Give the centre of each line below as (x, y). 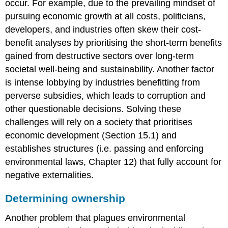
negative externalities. (50, 175)
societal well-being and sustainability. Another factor (110, 69)
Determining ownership (65, 198)
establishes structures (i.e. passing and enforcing (105, 149)
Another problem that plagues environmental (95, 218)
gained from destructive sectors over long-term (100, 56)
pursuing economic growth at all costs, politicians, (106, 17)
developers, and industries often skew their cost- (103, 30)
